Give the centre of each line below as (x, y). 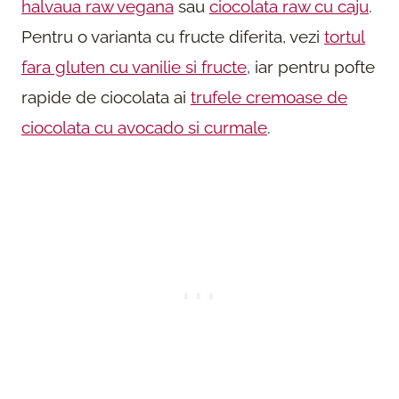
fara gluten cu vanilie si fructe (134, 66)
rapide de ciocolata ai (106, 97)
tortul (345, 36)
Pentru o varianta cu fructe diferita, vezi (173, 36)
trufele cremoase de (269, 97)
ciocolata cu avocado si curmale (144, 127)
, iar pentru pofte (311, 66)
